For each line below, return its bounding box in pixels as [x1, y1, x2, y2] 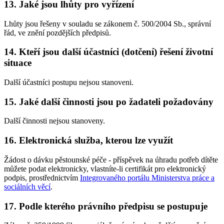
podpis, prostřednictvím [4, 173, 80, 182]
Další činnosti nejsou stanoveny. [4, 116, 105, 125]
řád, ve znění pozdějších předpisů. [4, 28, 111, 37]
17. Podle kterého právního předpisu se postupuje [4, 200, 207, 211]
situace [4, 57, 31, 68]
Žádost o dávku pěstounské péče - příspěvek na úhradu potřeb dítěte [4, 155, 218, 164]
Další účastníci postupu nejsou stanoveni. [4, 78, 133, 86]
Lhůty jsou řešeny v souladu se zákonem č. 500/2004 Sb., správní [4, 19, 211, 28]
